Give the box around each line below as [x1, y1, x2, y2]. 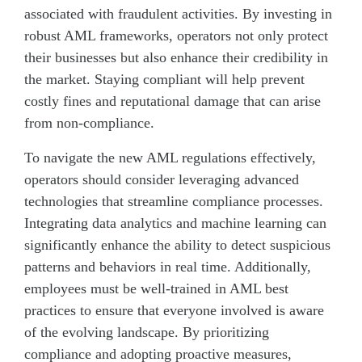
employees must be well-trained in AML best [24, 280, 288, 297]
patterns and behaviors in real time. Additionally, [24, 258, 311, 275]
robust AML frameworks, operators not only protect [24, 27, 328, 44]
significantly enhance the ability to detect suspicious [24, 236, 330, 253]
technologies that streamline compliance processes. [24, 192, 323, 209]
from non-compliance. [24, 114, 154, 131]
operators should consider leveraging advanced [24, 170, 299, 187]
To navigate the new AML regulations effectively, [24, 149, 316, 166]
